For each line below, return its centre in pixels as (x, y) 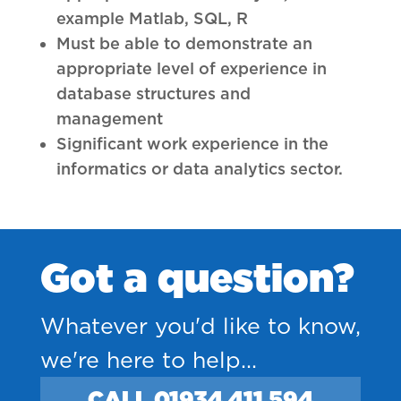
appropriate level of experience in (191, 68)
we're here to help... (148, 359)
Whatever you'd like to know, (200, 325)
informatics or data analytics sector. (199, 168)
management (109, 118)
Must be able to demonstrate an (184, 43)
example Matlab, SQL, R (152, 18)
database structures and (153, 93)
